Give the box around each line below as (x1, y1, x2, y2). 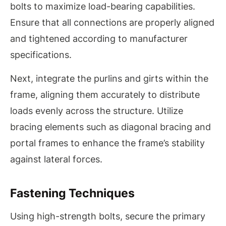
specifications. (10, 49, 72, 61)
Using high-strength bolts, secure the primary (10, 211, 205, 222)
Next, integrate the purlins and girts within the (10, 73, 208, 84)
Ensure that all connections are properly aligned (10, 17, 214, 28)
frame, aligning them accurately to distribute (10, 89, 200, 100)
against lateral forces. (10, 153, 102, 164)
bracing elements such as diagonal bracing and (10, 121, 211, 132)
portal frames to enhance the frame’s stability (10, 137, 205, 148)
